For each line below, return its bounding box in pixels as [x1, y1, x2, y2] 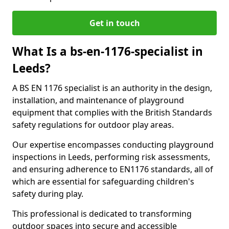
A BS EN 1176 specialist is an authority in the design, [12, 82, 212, 94]
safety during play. [12, 188, 83, 199]
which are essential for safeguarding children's [12, 176, 194, 187]
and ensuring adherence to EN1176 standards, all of [12, 164, 213, 175]
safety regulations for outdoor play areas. [12, 119, 174, 130]
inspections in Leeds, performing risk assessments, [12, 151, 210, 163]
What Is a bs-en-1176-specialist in [12, 43, 203, 59]
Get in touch [89, 17, 140, 29]
